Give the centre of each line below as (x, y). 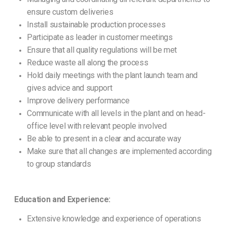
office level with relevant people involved (97, 126)
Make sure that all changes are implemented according (119, 152)
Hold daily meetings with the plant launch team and (112, 75)
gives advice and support (70, 88)
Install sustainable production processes (96, 25)
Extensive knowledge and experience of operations (114, 219)
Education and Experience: (63, 200)
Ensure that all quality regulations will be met (102, 50)
